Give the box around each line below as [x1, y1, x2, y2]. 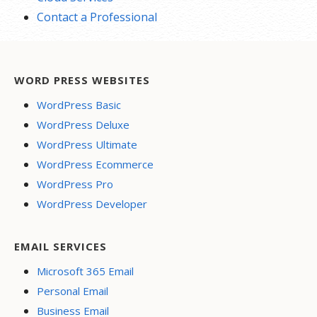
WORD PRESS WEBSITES [14, 73, 150, 87]
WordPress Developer [37, 197, 147, 211]
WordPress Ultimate [37, 137, 137, 151]
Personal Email [37, 284, 108, 298]
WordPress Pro [37, 177, 113, 191]
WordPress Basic [37, 98, 121, 112]
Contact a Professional [37, 9, 157, 25]
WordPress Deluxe [37, 117, 129, 132]
